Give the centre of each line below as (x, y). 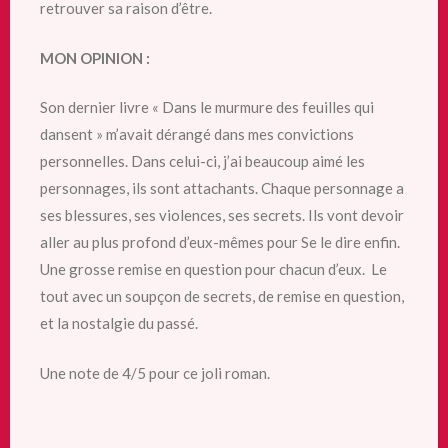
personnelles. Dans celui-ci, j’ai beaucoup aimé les (202, 161)
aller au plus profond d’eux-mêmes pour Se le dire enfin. (220, 242)
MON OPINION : (95, 57)
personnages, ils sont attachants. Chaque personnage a (222, 188)
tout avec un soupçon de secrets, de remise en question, (222, 296)
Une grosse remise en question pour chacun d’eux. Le (213, 269)
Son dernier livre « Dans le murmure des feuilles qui (207, 107)
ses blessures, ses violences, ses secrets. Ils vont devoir (222, 215)
